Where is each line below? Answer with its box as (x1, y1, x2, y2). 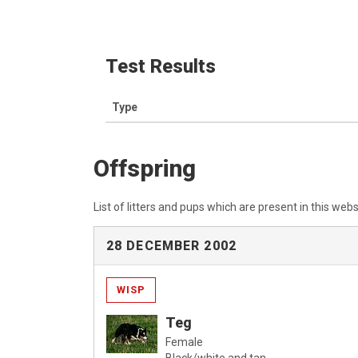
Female (165, 335, 203, 348)
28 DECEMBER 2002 (106, 237, 237, 253)
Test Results (105, 54, 216, 78)
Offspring (93, 153, 196, 182)
